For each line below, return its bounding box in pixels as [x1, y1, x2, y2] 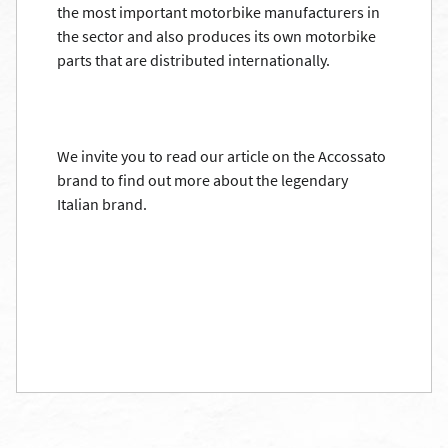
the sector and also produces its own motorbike [57, 26, 376, 46]
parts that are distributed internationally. [57, 50, 330, 70]
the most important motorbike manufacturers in [57, 2, 380, 22]
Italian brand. [57, 194, 147, 214]
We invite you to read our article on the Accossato [57, 146, 386, 166]
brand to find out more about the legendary [57, 170, 348, 190]
